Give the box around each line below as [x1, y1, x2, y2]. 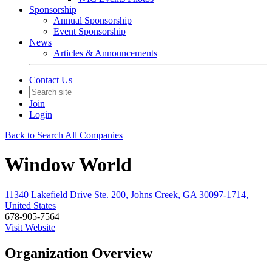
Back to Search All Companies [5, 130, 123, 140]
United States [5, 200, 56, 211]
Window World [5, 154, 132, 176]
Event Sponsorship [53, 26, 126, 36]
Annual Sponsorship [53, 15, 132, 25]
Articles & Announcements [53, 48, 157, 58]
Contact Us [29, 75, 72, 85]
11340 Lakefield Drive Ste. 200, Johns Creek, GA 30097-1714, [5, 189, 248, 200]
